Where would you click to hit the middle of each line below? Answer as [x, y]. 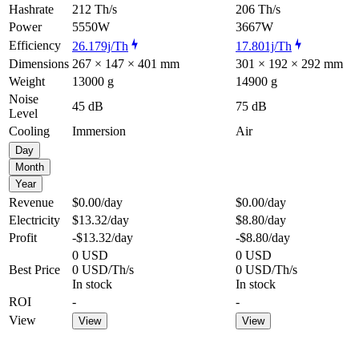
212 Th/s [95, 9]
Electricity [34, 220]
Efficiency [35, 45]
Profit [23, 237]
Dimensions [39, 63]
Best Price [34, 269]
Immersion [99, 131]
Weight [27, 81]
